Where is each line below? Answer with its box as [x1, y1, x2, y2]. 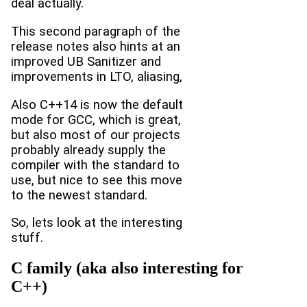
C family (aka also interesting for [11, 259, 243, 278]
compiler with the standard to [11, 157, 180, 173]
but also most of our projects [11, 127, 180, 143]
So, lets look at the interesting [11, 215, 182, 231]
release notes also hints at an [11, 39, 180, 55]
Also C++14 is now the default [11, 97, 183, 112]
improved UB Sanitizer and [11, 54, 161, 70]
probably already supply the [11, 142, 166, 158]
